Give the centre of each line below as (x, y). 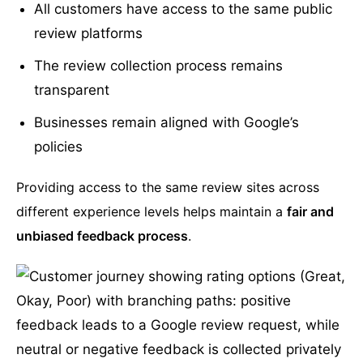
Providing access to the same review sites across (168, 188)
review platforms (89, 34)
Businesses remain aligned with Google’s (167, 123)
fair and (310, 212)
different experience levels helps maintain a (152, 212)
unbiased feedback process (102, 236)
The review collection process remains (159, 66)
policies (59, 147)
